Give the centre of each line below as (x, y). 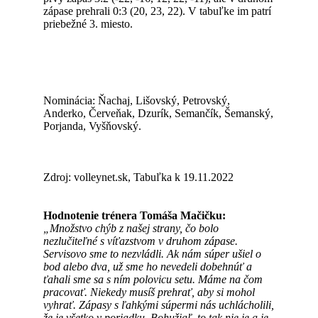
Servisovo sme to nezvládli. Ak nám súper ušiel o (153, 254)
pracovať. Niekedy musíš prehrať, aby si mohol (149, 292)
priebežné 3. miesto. (90, 24)
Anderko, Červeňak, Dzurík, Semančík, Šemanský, (159, 113)
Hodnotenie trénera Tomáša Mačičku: (135, 215)
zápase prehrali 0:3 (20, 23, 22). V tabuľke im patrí (158, 11)
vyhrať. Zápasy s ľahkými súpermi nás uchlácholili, (159, 305)
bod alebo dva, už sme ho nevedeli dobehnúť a (148, 267)
